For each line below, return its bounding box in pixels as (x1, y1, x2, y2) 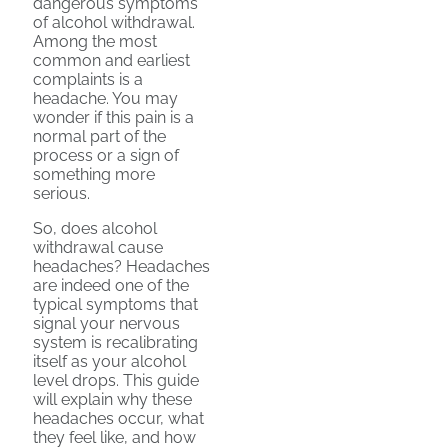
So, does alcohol (33, 219, 157, 238)
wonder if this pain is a (33, 108, 194, 127)
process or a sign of (33, 146, 179, 165)
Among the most (33, 32, 157, 51)
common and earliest (33, 51, 190, 70)
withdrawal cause (33, 238, 163, 257)
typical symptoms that (33, 295, 198, 314)
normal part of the (33, 127, 166, 146)
